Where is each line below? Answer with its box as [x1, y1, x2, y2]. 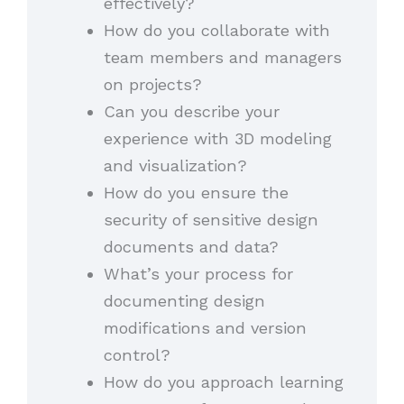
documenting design [103, 291, 265, 311]
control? [103, 345, 170, 365]
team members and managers [103, 48, 342, 68]
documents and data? [103, 237, 279, 257]
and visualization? [103, 156, 247, 176]
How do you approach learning [103, 372, 344, 392]
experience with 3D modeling [103, 129, 332, 149]
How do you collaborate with [103, 21, 330, 41]
